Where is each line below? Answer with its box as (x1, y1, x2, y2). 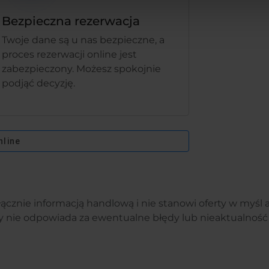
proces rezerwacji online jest (2, 49, 138, 60)
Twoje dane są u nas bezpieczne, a (2, 34, 165, 46)
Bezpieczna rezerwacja (2, 14, 141, 28)
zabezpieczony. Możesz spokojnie (2, 63, 162, 74)
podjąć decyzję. (2, 77, 76, 89)
